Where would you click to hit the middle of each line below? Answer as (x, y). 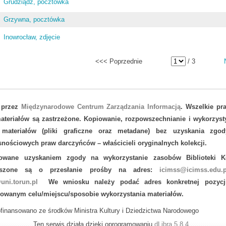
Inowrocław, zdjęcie (32, 37)
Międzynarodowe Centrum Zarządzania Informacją (101, 107)
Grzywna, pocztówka (34, 19)
